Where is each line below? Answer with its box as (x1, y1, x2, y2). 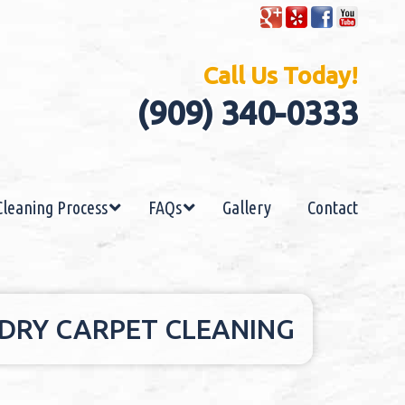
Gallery (222, 197, 271, 218)
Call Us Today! (202, 61, 358, 89)
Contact (307, 197, 358, 218)
